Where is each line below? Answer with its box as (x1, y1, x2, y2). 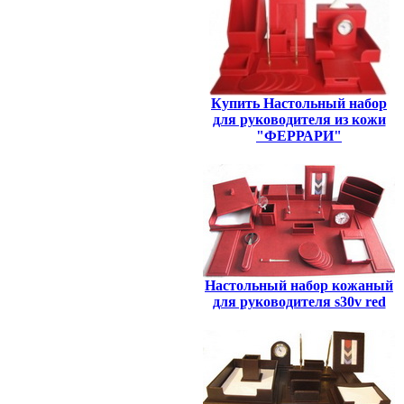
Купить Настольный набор (211, 96, 387, 111)
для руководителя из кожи (212, 112, 386, 127)
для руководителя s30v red (212, 294, 386, 309)
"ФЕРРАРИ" (256, 128, 342, 143)
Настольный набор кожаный (205, 278, 393, 293)
